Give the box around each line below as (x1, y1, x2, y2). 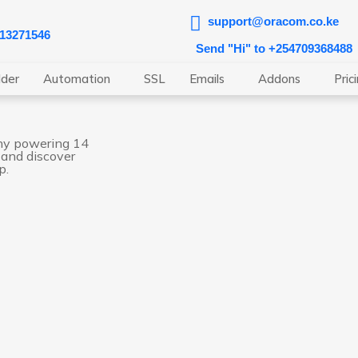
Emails (189, 71, 225, 87)
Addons (258, 71, 300, 87)
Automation (43, 71, 110, 87)
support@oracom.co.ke (207, 14, 339, 28)
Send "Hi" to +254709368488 (195, 41, 352, 55)
